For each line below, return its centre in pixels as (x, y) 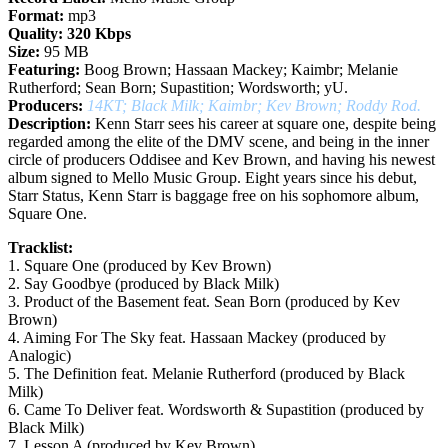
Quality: (35, 33)
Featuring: (44, 69)
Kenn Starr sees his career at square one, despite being (263, 123)
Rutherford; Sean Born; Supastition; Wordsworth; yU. (178, 87)
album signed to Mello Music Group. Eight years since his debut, (212, 177)
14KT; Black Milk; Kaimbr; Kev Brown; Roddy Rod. (254, 105)
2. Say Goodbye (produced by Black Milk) (143, 283)
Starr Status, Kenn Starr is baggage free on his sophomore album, (213, 195)
